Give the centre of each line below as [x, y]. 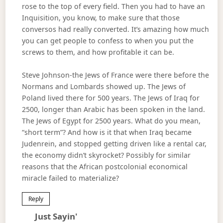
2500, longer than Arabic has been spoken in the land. [113, 109]
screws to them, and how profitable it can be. [98, 52]
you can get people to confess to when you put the [108, 41]
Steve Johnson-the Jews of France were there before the [115, 75]
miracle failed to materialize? [70, 178]
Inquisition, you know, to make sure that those [101, 18]
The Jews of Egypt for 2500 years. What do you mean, [111, 120]
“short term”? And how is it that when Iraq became [107, 132]
